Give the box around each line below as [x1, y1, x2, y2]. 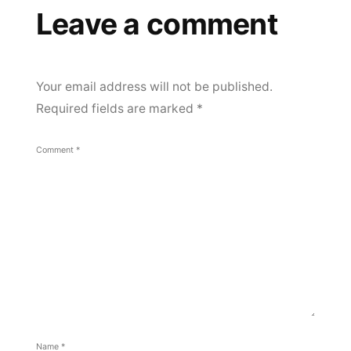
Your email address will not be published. [35, 78, 273, 94]
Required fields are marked [35, 100, 197, 116]
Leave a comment [35, 5, 277, 42]
